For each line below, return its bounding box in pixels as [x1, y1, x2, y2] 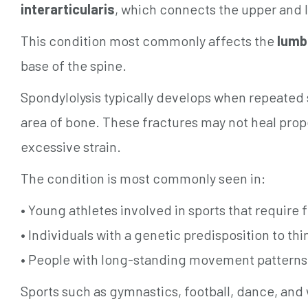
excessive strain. [21, 137, 121, 155]
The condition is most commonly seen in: [21, 169, 265, 186]
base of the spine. [21, 56, 126, 74]
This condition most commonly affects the [21, 32, 277, 49]
